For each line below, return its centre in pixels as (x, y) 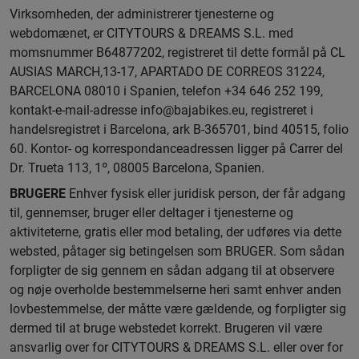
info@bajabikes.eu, (194, 110)
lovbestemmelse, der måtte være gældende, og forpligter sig (178, 309)
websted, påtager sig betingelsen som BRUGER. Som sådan (177, 251)
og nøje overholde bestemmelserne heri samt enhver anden (175, 290)
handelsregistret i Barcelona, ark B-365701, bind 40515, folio (179, 129)
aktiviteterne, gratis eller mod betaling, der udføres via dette (175, 232)
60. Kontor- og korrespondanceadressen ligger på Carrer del (176, 149)
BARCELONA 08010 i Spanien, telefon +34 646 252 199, (166, 91)
